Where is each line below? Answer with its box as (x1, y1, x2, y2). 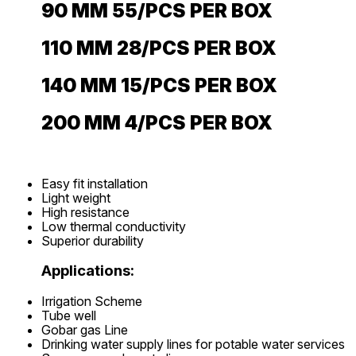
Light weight (41, 189, 110, 206)
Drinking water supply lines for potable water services (41, 336, 345, 353)
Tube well (41, 308, 96, 324)
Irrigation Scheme (41, 293, 142, 310)
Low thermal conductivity (41, 218, 186, 234)
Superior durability (41, 232, 144, 249)
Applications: (41, 261, 134, 281)
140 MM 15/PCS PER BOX (41, 73, 277, 97)
